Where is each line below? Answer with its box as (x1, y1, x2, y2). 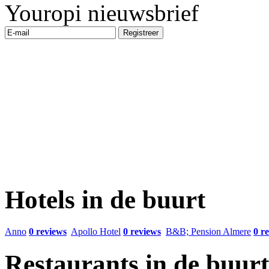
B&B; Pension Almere (166, 226, 251, 237)
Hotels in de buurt (5, 185, 205, 214)
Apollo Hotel (71, 226, 121, 237)
